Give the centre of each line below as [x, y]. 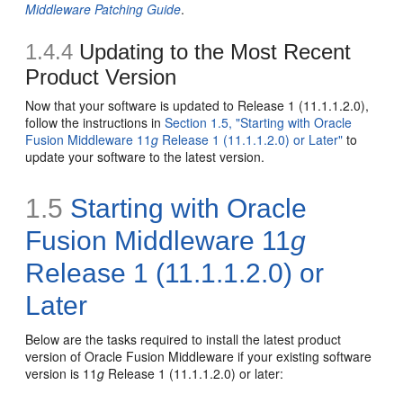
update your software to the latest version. [145, 156]
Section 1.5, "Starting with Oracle [259, 122]
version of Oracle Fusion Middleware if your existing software [199, 356]
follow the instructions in [95, 122]
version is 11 [62, 373]
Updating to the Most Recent [212, 51]
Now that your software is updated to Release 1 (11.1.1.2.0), [197, 105]
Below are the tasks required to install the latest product [184, 339]
